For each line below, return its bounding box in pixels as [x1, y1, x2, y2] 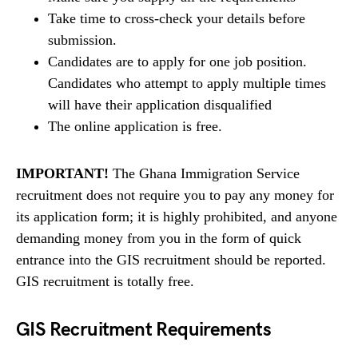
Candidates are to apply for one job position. [48, 54, 307, 70]
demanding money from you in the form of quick [16, 230, 301, 246]
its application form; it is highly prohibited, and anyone [16, 209, 337, 225]
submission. [48, 32, 117, 48]
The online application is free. [48, 118, 222, 134]
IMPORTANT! [16, 165, 109, 181]
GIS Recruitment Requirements [16, 318, 272, 341]
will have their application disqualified [48, 97, 272, 113]
